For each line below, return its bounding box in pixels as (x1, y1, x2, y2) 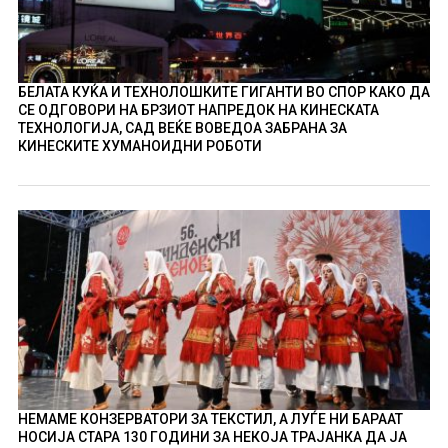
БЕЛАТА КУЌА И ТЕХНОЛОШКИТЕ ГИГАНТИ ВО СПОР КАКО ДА (17, 83, 430, 100)
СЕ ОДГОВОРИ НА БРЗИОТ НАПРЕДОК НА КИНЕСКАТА (17, 101, 379, 118)
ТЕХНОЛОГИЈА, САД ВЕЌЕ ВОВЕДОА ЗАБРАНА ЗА (17, 119, 347, 136)
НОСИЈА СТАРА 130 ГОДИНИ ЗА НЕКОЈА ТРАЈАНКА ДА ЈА (17, 428, 407, 445)
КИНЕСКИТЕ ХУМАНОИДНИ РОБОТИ (17, 137, 262, 154)
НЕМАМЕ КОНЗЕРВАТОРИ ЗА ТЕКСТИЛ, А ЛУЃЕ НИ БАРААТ (17, 410, 403, 427)
